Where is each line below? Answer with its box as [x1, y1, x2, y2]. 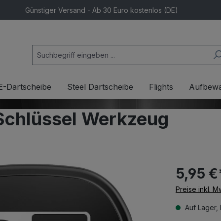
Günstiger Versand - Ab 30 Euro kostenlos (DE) [25, 5, 178, 14]
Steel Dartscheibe [67, 82, 133, 92]
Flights [149, 82, 173, 92]
